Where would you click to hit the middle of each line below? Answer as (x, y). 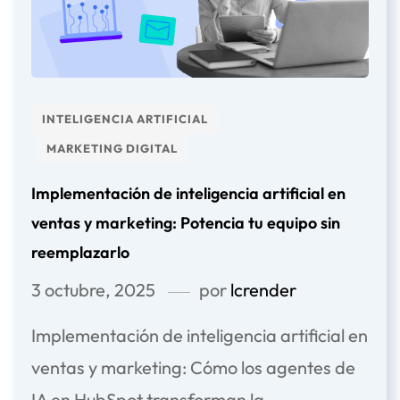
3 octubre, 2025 (93, 290)
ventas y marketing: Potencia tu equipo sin (186, 223)
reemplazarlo (80, 253)
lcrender (263, 290)
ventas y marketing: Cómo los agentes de (193, 368)
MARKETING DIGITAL (112, 149)
